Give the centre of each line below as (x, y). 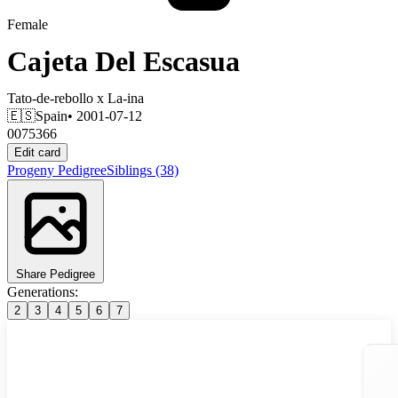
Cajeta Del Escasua (123, 62)
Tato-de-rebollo (50, 98)
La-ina (126, 98)
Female (28, 24)
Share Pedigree (56, 274)
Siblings (131, 170)
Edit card (37, 152)
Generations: (43, 291)
